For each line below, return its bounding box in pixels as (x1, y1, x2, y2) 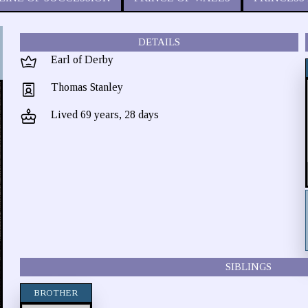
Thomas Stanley (50, 81, 123, 93)
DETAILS (137, 36, 180, 47)
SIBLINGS (225, 261, 272, 272)
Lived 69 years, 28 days (50, 109, 159, 120)
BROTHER (34, 287, 78, 298)
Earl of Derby (50, 54, 113, 65)
